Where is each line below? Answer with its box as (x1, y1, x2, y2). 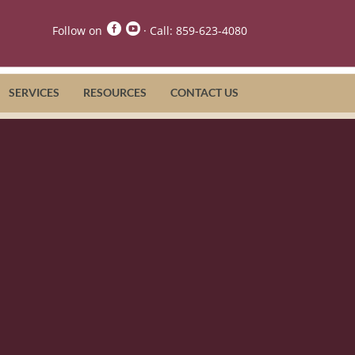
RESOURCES (82, 85, 147, 99)
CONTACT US (170, 85, 239, 99)
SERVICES (8, 85, 59, 99)
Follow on (52, 22, 102, 38)
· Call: (143, 22, 176, 38)
